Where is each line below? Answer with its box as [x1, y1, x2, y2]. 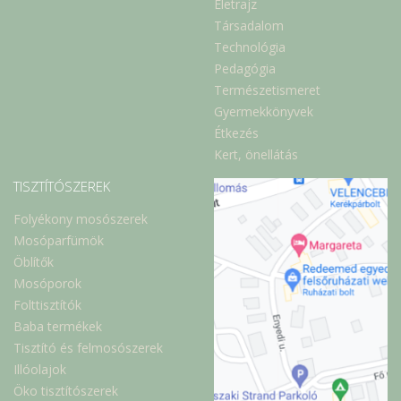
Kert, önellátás [214, 146, 298, 164]
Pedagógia [214, 60, 276, 78]
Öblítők [13, 253, 54, 271]
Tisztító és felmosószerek [13, 339, 163, 357]
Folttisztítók [13, 296, 81, 314]
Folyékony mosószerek [13, 210, 148, 228]
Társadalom [214, 17, 284, 35]
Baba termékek [13, 318, 102, 336]
